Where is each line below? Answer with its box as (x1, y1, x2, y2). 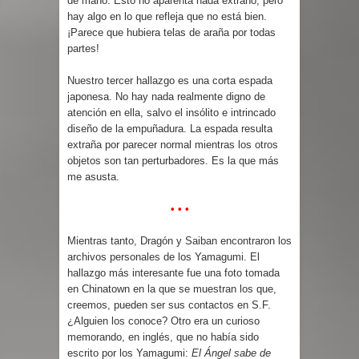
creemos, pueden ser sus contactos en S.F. (67, 298, 271, 311)
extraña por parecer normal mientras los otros (67, 138, 278, 151)
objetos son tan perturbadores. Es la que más (67, 154, 279, 167)
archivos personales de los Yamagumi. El (67, 250, 260, 263)
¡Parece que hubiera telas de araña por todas (67, 26, 276, 38)
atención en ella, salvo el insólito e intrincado (67, 106, 276, 119)
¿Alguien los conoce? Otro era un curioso (67, 314, 260, 327)
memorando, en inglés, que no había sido (67, 330, 259, 343)
